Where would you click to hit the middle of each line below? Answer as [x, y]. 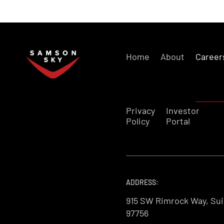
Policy [138, 121]
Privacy [141, 111]
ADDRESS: [142, 182]
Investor [183, 111]
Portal [178, 121]
